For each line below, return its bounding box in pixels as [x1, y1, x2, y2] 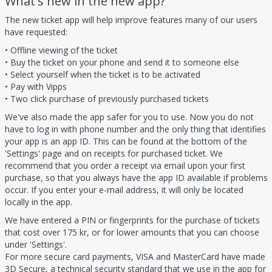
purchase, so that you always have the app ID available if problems [5, 171, 268, 183]
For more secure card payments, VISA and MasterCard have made [5, 250, 265, 262]
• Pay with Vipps [5, 80, 67, 92]
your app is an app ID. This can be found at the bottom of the [5, 135, 247, 147]
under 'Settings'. [5, 238, 67, 250]
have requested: [5, 25, 67, 38]
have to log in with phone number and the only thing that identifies [5, 123, 266, 135]
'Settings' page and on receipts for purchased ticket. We [5, 147, 223, 159]
